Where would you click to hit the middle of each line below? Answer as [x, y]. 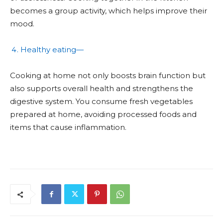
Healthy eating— [52, 49]
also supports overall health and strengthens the [102, 88]
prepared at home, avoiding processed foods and [103, 114]
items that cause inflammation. [68, 127]
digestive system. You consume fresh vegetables [101, 101]
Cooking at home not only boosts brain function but [108, 75]
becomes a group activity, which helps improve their [109, 10]
